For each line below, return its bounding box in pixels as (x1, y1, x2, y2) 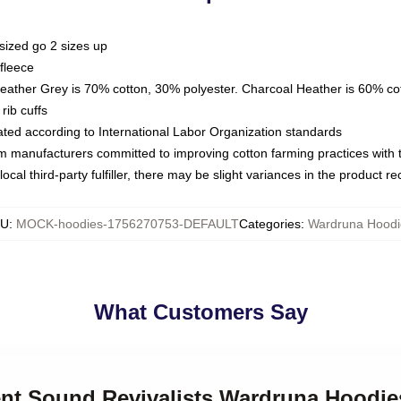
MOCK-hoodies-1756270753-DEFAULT (16, 217, 239, 231)
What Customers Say (93, 300, 308, 324)
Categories (239, 217, 301, 231)
